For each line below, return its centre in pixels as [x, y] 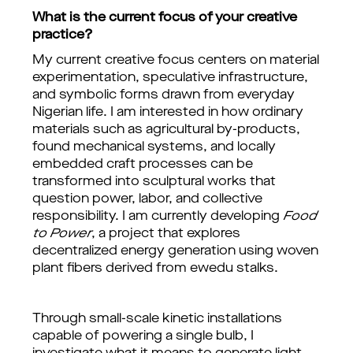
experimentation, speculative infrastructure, [170, 78]
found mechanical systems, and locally [154, 147]
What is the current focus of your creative [165, 18]
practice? [63, 35]
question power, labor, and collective [147, 199]
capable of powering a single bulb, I [143, 336]
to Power [62, 234]
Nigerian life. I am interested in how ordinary [168, 113]
